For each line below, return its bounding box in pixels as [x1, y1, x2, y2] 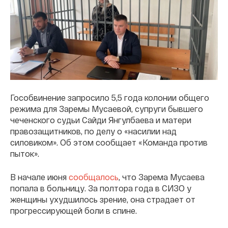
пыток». [10, 148, 39, 158]
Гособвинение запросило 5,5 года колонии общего [10, 92, 209, 102]
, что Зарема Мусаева [119, 172, 205, 182]
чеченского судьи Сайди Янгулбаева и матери [10, 115, 191, 125]
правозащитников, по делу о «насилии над [10, 126, 177, 136]
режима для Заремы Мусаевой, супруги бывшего [10, 103, 203, 113]
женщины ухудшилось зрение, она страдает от [10, 194, 195, 204]
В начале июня [10, 172, 69, 182]
